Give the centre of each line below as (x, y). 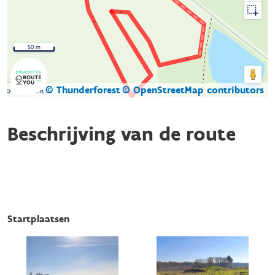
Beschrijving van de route (122, 134)
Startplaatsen (38, 219)
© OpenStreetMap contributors (193, 90)
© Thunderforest (83, 90)
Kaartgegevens (25, 91)
